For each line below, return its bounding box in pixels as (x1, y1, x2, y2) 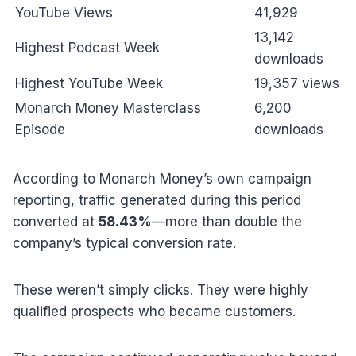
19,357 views (254, 75, 339, 91)
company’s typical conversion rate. (13, 234, 236, 251)
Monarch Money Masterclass (15, 99, 201, 116)
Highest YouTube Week (15, 75, 163, 91)
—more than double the (152, 213, 302, 230)
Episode (15, 121, 65, 137)
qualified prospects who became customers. (13, 303, 296, 319)
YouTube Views (15, 4, 113, 21)
